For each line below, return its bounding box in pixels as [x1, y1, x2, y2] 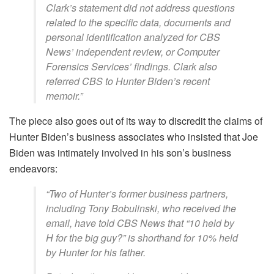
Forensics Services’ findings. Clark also [46, 59, 217, 73]
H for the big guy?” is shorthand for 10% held [46, 231, 238, 245]
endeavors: [9, 161, 57, 176]
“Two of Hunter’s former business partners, [46, 187, 228, 201]
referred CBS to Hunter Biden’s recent [46, 74, 210, 88]
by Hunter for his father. [46, 245, 146, 259]
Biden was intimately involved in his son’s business [9, 146, 231, 160]
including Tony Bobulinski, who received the [46, 201, 236, 215]
